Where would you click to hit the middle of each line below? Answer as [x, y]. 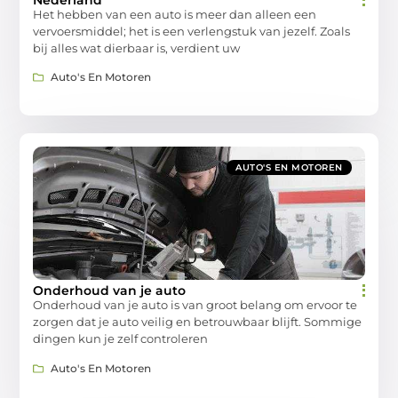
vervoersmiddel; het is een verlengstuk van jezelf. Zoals [192, 32]
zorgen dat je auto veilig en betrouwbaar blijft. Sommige [198, 322]
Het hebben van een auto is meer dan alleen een [175, 15]
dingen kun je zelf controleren [121, 339]
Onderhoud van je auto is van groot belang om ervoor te [195, 305]
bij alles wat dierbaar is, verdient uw [137, 48]
